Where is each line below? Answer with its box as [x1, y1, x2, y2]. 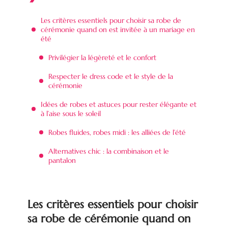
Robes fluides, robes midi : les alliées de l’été [48, 127, 186, 137]
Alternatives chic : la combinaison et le [48, 146, 169, 156]
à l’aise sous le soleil [41, 108, 101, 118]
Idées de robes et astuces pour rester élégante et [41, 99, 196, 109]
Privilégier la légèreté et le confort [48, 52, 156, 62]
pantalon [48, 155, 76, 165]
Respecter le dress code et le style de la [48, 71, 173, 81]
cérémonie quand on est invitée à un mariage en [41, 24, 195, 34]
